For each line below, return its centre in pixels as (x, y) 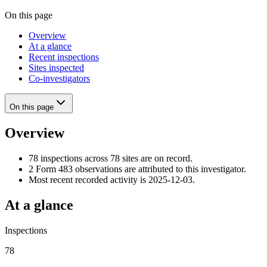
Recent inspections (64, 57)
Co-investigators (59, 78)
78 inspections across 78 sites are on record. (111, 158)
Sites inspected (56, 67)
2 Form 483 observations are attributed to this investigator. (137, 169)
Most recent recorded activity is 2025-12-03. (112, 179)
